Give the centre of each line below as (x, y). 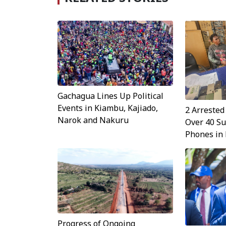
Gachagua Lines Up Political (110, 96)
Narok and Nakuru (93, 120)
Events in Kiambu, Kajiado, (108, 108)
